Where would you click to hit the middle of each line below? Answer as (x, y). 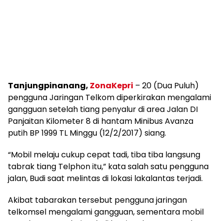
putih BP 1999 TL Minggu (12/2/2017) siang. (87, 133)
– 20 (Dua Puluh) (166, 86)
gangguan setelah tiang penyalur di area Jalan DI (103, 109)
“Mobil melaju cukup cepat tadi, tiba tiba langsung (104, 155)
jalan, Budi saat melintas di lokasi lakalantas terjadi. (105, 178)
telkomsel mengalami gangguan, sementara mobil (106, 212)
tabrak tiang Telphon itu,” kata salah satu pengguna (108, 166)
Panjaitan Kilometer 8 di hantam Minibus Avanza (101, 121)
